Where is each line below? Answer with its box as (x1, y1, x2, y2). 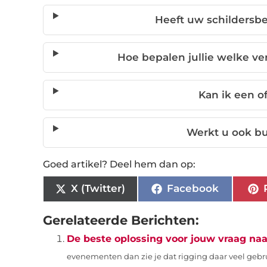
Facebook (166, 182, 219, 195)
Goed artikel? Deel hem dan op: (43, 158, 195, 170)
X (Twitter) (70, 182, 125, 195)
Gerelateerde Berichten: (43, 212, 199, 228)
